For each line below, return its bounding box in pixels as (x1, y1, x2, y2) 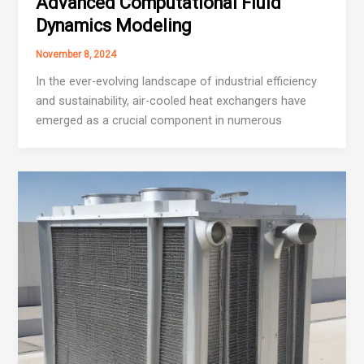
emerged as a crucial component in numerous (36, 112, 283, 128)
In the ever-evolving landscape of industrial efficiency (36, 73, 318, 89)
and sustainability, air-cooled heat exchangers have (36, 93, 307, 108)
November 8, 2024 (36, 49, 117, 61)
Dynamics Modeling (36, 15, 192, 36)
